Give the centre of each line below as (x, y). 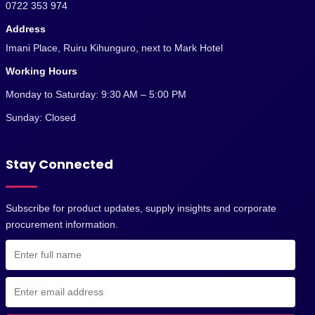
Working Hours (41, 71)
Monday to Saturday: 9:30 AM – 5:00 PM (96, 95)
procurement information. (62, 225)
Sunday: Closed (41, 118)
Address (26, 29)
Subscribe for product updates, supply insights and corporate (141, 208)
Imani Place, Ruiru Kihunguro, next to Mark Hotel (114, 48)
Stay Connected (59, 165)
